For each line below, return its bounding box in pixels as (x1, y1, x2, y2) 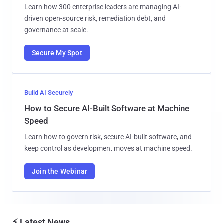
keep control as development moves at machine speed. (24, 144, 192, 152)
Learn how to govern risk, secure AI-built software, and (24, 132, 192, 141)
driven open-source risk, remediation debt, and (24, 14, 166, 22)
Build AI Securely (24, 88, 73, 96)
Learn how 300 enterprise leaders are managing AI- (24, 2, 181, 11)
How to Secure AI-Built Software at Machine (24, 103, 189, 113)
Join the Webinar (32, 167, 88, 175)
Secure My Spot (32, 48, 82, 57)
